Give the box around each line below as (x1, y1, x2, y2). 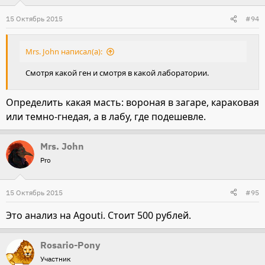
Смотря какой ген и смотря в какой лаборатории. (25, 67, 209, 79)
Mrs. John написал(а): (25, 46, 102, 57)
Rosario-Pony (40, 238, 101, 251)
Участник (40, 254, 71, 263)
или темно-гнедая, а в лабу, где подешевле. (6, 109, 206, 123)
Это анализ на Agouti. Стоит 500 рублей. (6, 208, 191, 222)
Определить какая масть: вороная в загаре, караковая (6, 95, 259, 109)
